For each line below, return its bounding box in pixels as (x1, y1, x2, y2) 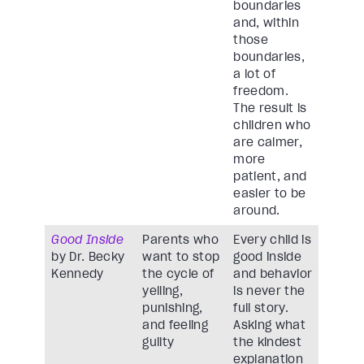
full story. (233, 301, 289, 316)
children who (233, 118, 311, 133)
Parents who (142, 232, 219, 248)
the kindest (233, 335, 302, 350)
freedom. (233, 84, 288, 99)
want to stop (142, 249, 220, 265)
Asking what (233, 318, 306, 333)
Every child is (233, 232, 312, 248)
